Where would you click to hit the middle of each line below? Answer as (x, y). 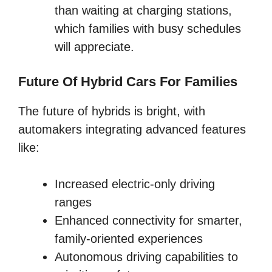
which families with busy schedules (148, 29)
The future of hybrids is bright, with (112, 111)
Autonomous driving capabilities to (146, 257)
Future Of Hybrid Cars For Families (128, 82)
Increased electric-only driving (135, 184)
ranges (73, 202)
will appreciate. (94, 47)
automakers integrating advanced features (132, 130)
